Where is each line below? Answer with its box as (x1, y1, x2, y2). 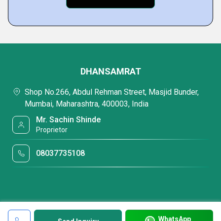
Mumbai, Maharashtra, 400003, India (25, 99, 148, 109)
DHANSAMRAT (80, 66, 141, 76)
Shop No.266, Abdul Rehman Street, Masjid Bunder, (25, 87, 199, 97)
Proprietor (36, 126, 68, 134)
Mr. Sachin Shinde (36, 115, 101, 124)
